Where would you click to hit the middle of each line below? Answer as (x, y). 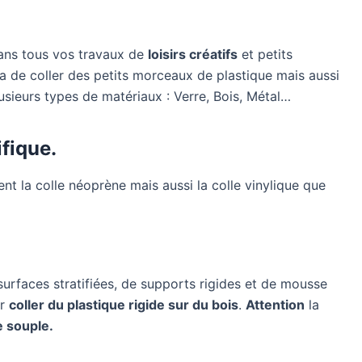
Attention (275, 305)
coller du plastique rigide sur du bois (124, 305)
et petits (265, 54)
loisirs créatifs (193, 54)
